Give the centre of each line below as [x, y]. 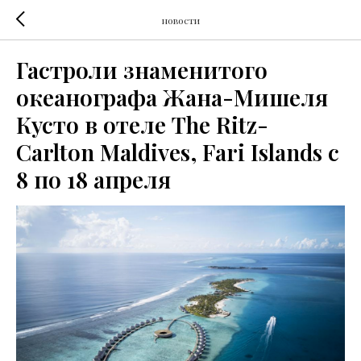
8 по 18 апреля [93, 179]
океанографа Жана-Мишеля [172, 97]
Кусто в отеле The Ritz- [142, 124]
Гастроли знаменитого [142, 70]
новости [180, 20]
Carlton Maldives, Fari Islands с [178, 152]
